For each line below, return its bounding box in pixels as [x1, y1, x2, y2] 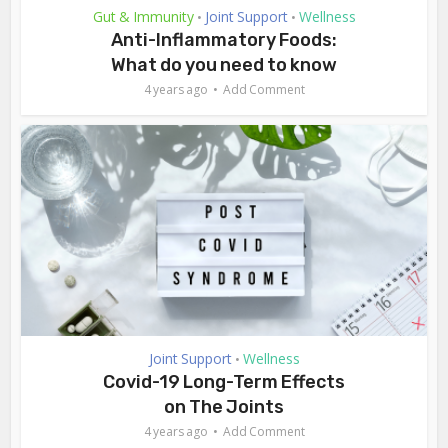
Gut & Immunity [92, 6, 194, 26]
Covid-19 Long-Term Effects [103, 370, 345, 393]
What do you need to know [111, 53, 337, 76]
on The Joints [164, 395, 284, 418]
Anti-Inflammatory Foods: [111, 28, 337, 51]
